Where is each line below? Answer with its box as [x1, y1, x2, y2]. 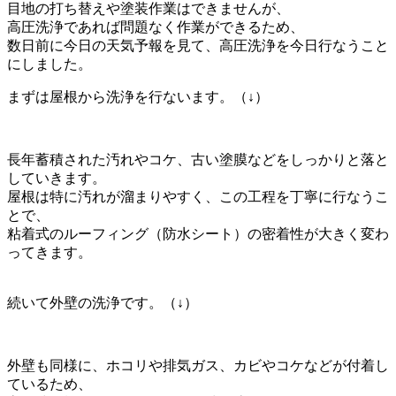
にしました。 [7, 56, 92, 72]
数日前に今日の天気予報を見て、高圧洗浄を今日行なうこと [7, 37, 389, 53]
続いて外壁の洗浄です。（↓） [7, 294, 198, 310]
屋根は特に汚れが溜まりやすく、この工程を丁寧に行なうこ [7, 188, 389, 204]
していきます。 [7, 170, 106, 186]
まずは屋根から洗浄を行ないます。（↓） [7, 88, 269, 104]
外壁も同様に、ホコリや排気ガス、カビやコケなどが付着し [7, 357, 389, 373]
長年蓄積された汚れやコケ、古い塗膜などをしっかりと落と [7, 151, 389, 167]
